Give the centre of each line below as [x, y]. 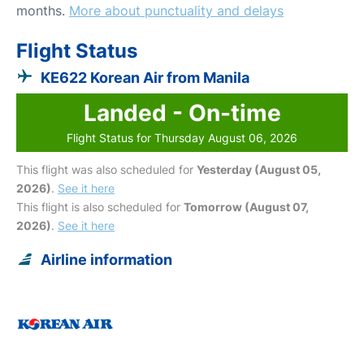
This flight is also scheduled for [100, 206]
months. [43, 10]
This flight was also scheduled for [106, 169]
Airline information [106, 259]
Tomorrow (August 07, [246, 206]
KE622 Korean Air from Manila [145, 77]
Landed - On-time [182, 113]
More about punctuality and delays [176, 10]
